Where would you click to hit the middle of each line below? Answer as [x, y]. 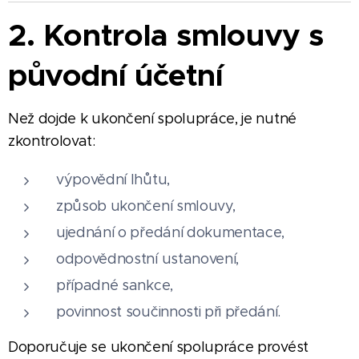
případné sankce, [115, 285]
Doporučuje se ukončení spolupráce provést [158, 347]
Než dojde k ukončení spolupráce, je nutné [152, 118]
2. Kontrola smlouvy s [166, 35]
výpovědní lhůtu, [113, 179]
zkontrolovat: [52, 141]
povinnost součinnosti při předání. [169, 311]
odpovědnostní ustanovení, [147, 258]
